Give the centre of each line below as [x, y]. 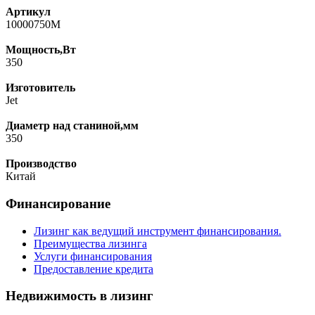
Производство [41, 164]
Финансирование [58, 204]
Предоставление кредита [94, 269]
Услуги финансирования [93, 256]
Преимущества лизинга [90, 243]
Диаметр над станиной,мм [72, 126]
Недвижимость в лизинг [79, 296]
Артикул [28, 12]
